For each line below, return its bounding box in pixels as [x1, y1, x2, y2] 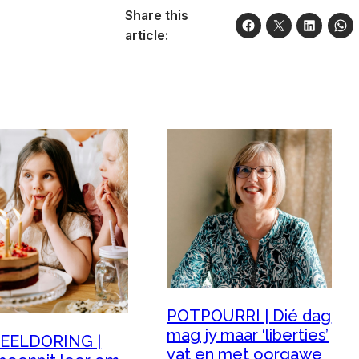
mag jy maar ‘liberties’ [167, 325, 329, 345]
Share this [124, 7, 188, 23]
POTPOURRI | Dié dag [167, 306, 332, 326]
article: [124, 27, 168, 43]
